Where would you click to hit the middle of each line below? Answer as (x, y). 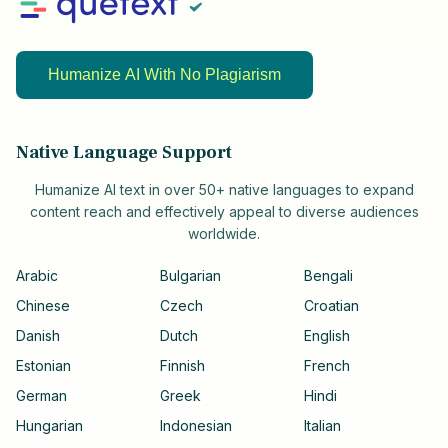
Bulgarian (190, 276)
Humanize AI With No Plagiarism (164, 75)
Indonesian (196, 426)
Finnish (182, 366)
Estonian (43, 366)
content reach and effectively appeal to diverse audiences (224, 212)
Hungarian (49, 426)
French (327, 366)
